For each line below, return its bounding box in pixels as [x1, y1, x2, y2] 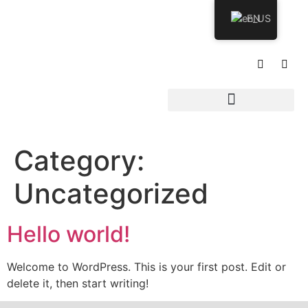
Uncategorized [14, 176, 208, 210]
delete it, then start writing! [7, 276, 148, 290]
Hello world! [7, 220, 130, 247]
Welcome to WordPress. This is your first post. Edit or [7, 259, 286, 274]
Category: [14, 143, 144, 177]
